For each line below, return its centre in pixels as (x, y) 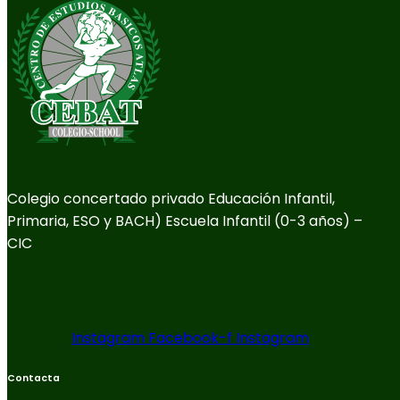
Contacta (33, 378)
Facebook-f (190, 337)
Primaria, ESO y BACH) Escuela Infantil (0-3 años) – (185, 221)
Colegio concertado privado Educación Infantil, (171, 198)
